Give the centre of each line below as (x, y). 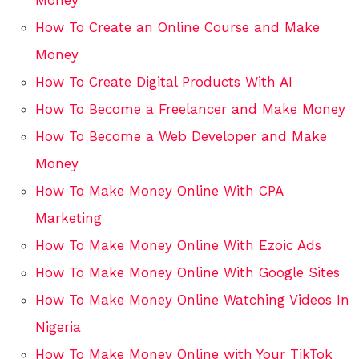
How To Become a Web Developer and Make (181, 136)
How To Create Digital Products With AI (164, 81)
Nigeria (58, 327)
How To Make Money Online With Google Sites (188, 272)
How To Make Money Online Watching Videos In (192, 299)
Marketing (69, 218)
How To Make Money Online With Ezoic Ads (178, 245)
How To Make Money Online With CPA (159, 190)
